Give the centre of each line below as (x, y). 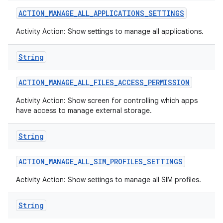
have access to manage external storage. (84, 111)
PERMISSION (169, 82)
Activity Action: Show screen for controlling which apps (107, 101)
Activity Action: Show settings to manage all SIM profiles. (109, 180)
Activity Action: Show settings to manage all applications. (110, 31)
